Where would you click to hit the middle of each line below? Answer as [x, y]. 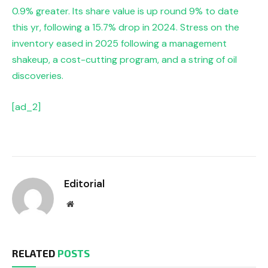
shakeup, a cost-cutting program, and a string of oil [124, 60]
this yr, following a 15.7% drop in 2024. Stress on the [126, 28]
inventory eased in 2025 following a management [119, 44]
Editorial [84, 184]
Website [86, 204]
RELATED [35, 253]
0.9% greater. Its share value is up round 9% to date [125, 11]
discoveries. [38, 76]
